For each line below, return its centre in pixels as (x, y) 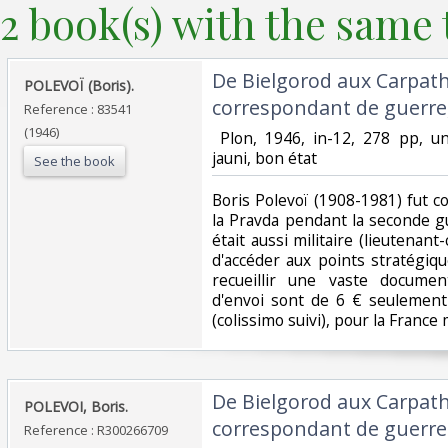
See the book (74, 160)
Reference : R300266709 (96, 429)
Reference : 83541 (78, 108)
